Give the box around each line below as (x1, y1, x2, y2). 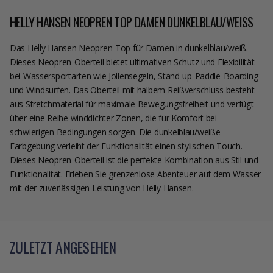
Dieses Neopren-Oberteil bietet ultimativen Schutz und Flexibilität (10, 55, 255, 68)
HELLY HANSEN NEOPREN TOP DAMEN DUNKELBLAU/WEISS (10, 12, 248, 31)
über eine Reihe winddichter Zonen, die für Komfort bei (10, 112, 217, 124)
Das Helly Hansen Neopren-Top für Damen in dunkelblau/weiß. (10, 41, 248, 54)
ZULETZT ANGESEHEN (10, 235, 116, 258)
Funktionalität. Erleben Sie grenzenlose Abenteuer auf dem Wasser (10, 168, 261, 180)
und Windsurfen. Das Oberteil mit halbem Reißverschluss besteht (10, 83, 255, 96)
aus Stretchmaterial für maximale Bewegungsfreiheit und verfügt (10, 97, 254, 110)
